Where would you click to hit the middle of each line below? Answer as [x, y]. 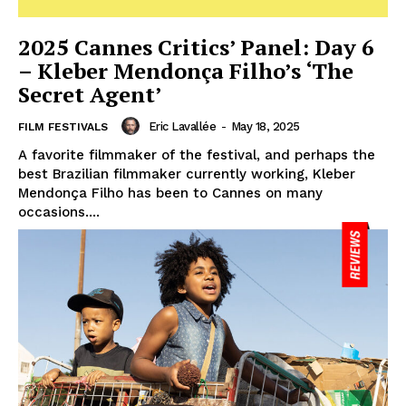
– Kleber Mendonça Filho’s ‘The [186, 71]
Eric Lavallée [182, 126]
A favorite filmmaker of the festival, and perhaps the [197, 155]
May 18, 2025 [265, 126]
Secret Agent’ [90, 95]
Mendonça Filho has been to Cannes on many [170, 193]
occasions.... [59, 213]
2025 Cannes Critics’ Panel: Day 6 [196, 48]
